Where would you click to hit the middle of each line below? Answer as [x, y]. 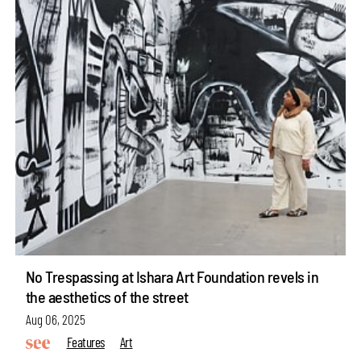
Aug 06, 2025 [55, 320]
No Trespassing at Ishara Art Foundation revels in [172, 276]
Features [85, 342]
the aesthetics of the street [107, 296]
